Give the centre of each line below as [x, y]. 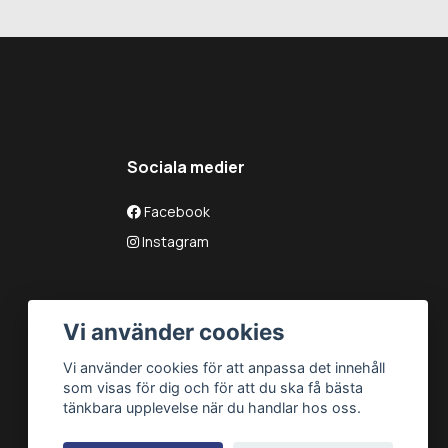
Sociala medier [186, 167]
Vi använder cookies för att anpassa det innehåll [224, 368]
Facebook [175, 212]
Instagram [174, 242]
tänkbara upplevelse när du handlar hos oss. [212, 408]
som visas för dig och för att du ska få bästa [213, 388]
